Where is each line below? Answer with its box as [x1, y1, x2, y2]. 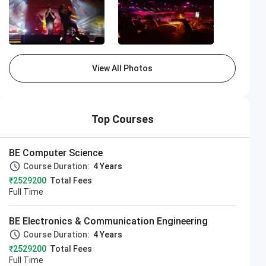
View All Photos [92, 63, 153, 73]
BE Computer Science [9, 147, 103, 159]
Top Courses [91, 112, 154, 125]
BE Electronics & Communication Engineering [9, 215, 208, 227]
